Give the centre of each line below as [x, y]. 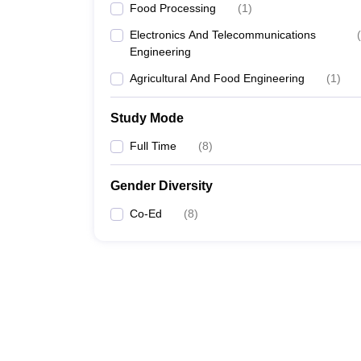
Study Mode [147, 118]
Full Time [153, 146]
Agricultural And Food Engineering [217, 78]
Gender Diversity [162, 186]
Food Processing [173, 8]
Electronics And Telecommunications [223, 35]
